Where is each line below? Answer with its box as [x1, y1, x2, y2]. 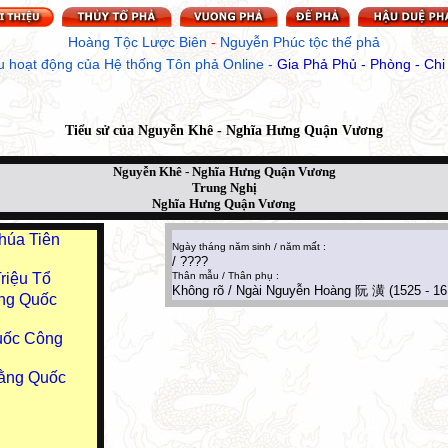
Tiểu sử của [65, 123, 138, 138]
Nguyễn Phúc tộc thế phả [220, 34, 380, 50]
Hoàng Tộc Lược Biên [68, 34, 207, 50]
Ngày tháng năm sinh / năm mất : [172, 241, 326, 252]
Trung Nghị [191, 180, 257, 195]
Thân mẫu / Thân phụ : [172, 270, 279, 281]
